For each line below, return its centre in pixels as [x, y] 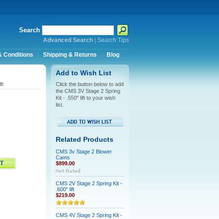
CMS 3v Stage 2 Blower [84, 152]
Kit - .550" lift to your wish [85, 98]
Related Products [84, 140]
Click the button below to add [89, 84]
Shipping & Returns [70, 55]
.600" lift [65, 189]
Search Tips [113, 40]
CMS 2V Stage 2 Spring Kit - [89, 183]
